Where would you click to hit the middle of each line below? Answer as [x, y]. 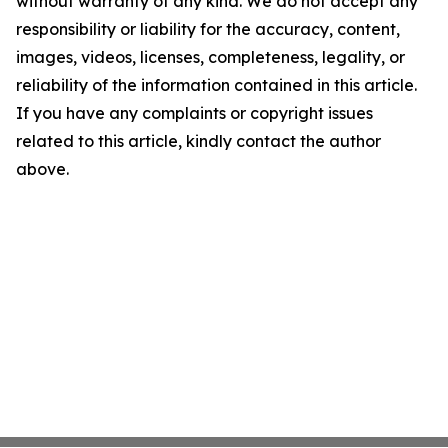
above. [42, 169]
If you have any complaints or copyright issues [194, 113]
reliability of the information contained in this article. [216, 85]
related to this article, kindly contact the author [198, 141]
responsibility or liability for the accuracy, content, [208, 29]
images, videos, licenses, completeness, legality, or [210, 57]
